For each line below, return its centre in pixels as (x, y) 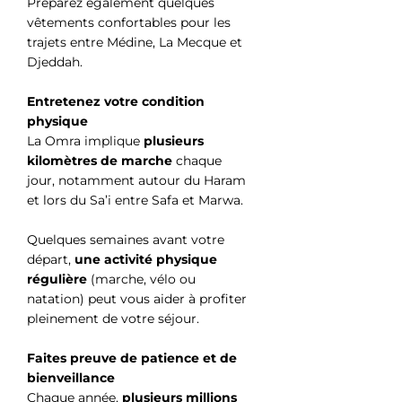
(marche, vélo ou (141, 279)
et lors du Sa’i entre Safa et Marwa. (135, 200)
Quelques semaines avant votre (126, 239)
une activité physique (146, 259)
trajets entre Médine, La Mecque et (135, 43)
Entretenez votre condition (116, 101)
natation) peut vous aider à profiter (137, 298)
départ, (51, 259)
